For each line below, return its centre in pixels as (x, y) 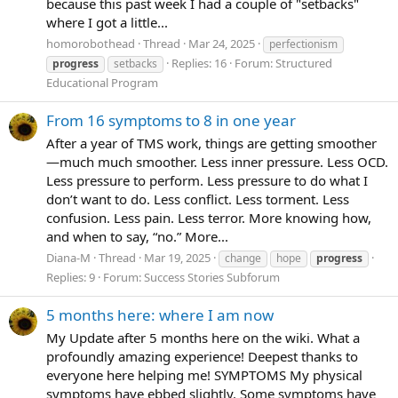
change (243, 258)
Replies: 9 (71, 277)
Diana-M (68, 257)
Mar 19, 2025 (177, 257)
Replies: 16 (199, 63)
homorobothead (91, 43)
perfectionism (303, 44)
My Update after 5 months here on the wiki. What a (203, 337)
